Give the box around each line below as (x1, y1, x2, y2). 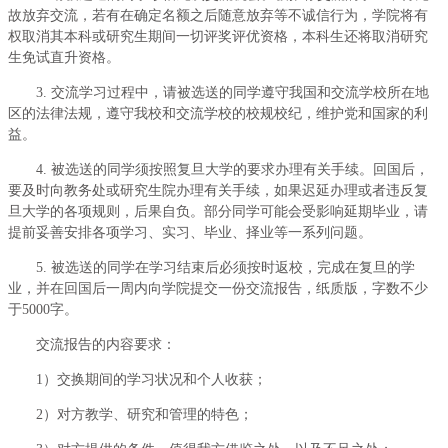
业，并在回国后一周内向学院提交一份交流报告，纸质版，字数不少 (8, 281, 428, 296)
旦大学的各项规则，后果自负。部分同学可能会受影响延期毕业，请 (8, 204, 428, 219)
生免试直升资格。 (8, 50, 120, 65)
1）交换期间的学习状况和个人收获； (36, 372, 267, 387)
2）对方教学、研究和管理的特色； (36, 407, 253, 422)
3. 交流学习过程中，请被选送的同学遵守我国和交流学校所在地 (36, 85, 429, 100)
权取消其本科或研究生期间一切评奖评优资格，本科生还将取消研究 (8, 29, 428, 44)
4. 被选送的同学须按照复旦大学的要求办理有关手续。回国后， (36, 162, 429, 177)
